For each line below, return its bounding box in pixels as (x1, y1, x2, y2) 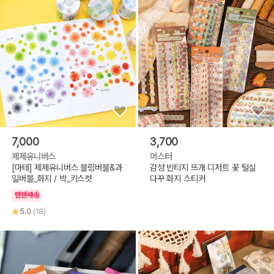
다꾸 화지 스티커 (149, 173, 206, 184)
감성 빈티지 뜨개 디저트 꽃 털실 (149, 162, 256, 173)
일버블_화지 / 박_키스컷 (12, 173, 92, 184)
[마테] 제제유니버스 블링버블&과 (12, 162, 122, 173)
